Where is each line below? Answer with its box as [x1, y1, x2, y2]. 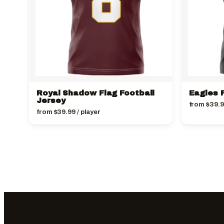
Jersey [36, 96, 65, 105]
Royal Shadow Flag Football [36, 89, 155, 97]
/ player [75, 108, 101, 116]
